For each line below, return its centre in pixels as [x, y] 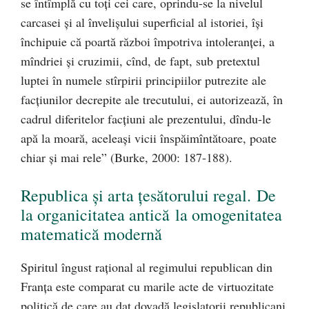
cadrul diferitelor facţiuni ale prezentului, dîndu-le [146, 119]
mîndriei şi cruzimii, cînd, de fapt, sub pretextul [140, 61]
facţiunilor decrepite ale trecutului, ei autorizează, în [152, 99]
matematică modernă [91, 234]
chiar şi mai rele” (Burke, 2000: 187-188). [127, 157]
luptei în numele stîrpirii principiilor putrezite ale [143, 80]
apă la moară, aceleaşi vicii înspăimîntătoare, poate [149, 138]
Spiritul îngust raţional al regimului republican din [147, 267]
